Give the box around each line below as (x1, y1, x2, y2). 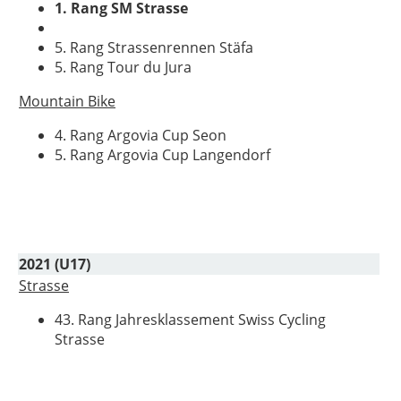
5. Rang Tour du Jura (55, 57, 192, 77)
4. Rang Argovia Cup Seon (55, 125, 226, 145)
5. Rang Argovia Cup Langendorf (55, 145, 270, 165)
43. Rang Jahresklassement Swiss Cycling (55, 310, 326, 329)
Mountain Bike (19, 91, 115, 111)
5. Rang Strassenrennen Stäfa (55, 38, 253, 57)
